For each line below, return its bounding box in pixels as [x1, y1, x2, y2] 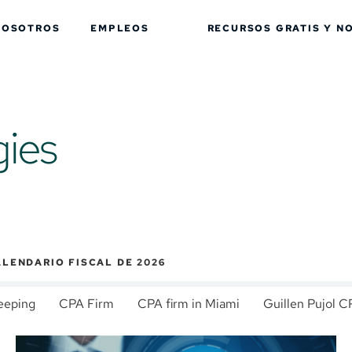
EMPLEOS [90, 22, 149, 35]
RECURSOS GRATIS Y [207, 22, 333, 35]
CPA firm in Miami [137, 295, 240, 313]
